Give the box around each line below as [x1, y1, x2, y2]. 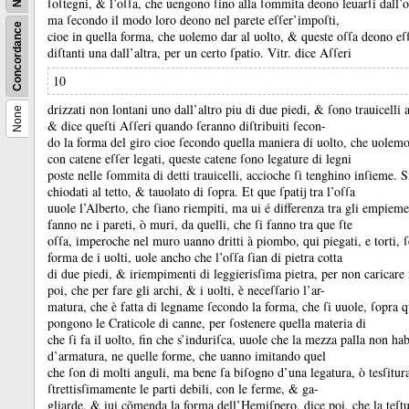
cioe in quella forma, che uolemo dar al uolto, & [47, 27, 301, 45]
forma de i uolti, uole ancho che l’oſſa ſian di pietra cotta [47, 248, 342, 266]
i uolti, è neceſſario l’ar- [200, 281, 325, 299]
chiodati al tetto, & [47, 183, 149, 200]
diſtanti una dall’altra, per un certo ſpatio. [47, 44, 267, 61]
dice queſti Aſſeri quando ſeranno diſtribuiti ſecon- [61, 117, 326, 134]
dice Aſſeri [295, 44, 351, 61]
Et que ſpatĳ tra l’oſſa [242, 183, 355, 200]
